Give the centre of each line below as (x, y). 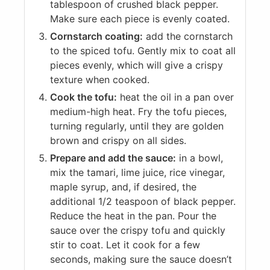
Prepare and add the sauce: (113, 158)
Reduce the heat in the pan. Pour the (133, 216)
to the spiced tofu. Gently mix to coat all (143, 51)
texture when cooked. (100, 80)
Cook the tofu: (83, 97)
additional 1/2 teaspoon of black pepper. (143, 202)
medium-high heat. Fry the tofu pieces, (138, 112)
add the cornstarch (188, 36)
